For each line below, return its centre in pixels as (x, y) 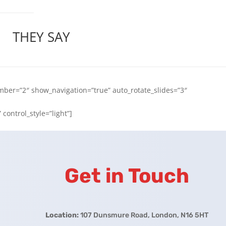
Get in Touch (127, 176)
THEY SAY (42, 37)
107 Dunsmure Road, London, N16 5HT (143, 215)
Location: (62, 215)
